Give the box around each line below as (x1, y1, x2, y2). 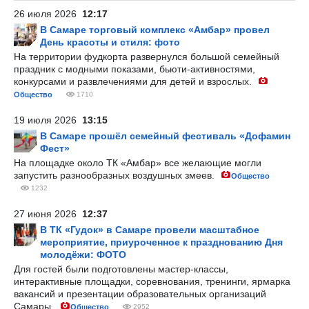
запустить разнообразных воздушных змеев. (14, 170, 217, 181)
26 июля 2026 (14, 8, 82, 19)
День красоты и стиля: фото (40, 37, 180, 48)
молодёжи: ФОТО (40, 249, 126, 260)
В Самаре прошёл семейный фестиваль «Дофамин (40, 130, 290, 141)
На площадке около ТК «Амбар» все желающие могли (14, 157, 261, 168)
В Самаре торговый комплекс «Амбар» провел (40, 24, 270, 35)
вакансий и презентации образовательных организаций (14, 288, 266, 299)
